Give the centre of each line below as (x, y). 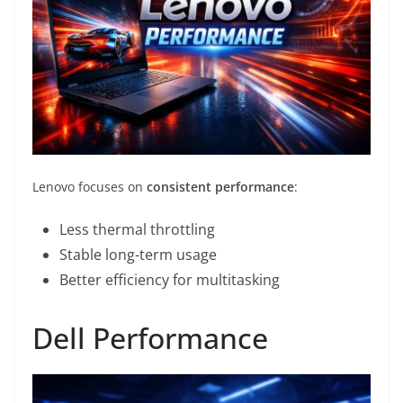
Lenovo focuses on (90, 186)
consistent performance (220, 186)
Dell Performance (150, 337)
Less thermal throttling (137, 229)
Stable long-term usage (138, 254)
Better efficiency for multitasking (170, 279)
